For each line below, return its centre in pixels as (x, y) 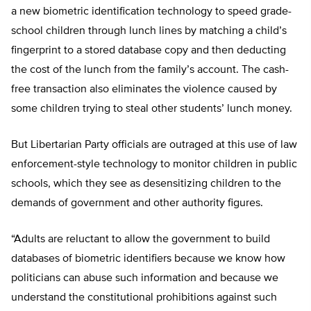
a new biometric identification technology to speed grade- (151, 12)
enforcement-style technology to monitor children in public (154, 165)
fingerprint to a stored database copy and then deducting (149, 51)
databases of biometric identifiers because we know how (148, 259)
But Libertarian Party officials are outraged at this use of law (154, 145)
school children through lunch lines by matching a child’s (149, 32)
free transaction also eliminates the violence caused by (144, 90)
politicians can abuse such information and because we (145, 279)
